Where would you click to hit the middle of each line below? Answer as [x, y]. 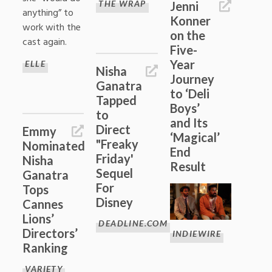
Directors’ [50, 233]
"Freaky [117, 144]
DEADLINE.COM [133, 223]
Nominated [54, 145]
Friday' [115, 158]
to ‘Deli [189, 93]
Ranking [46, 247]
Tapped [117, 100]
